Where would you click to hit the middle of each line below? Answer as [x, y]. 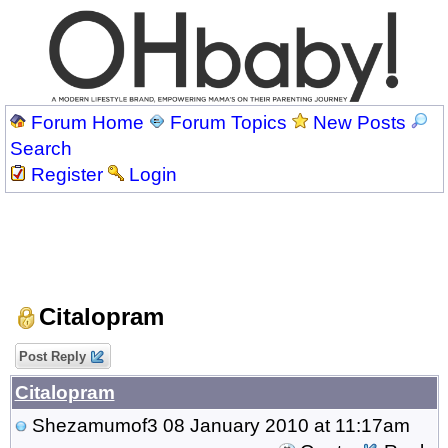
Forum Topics [228, 122]
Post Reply [52, 356]
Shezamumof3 [94, 425]
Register [66, 174]
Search [40, 148]
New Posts [359, 122]
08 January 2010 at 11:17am [283, 425]
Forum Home [87, 122]
